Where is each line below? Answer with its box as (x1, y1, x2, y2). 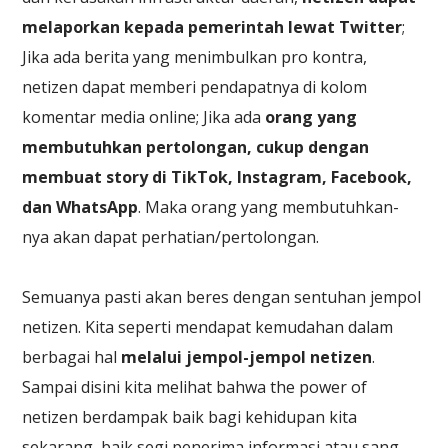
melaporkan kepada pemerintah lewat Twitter (22, 15, 403, 38)
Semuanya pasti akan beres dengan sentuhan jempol (22, 285, 422, 308)
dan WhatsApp (22, 195, 139, 218)
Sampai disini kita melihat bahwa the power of (22, 375, 368, 398)
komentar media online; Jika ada (22, 105, 266, 128)
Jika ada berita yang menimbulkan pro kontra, (22, 45, 368, 68)
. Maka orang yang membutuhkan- (138, 195, 400, 218)
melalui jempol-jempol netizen (121, 345, 373, 368)
